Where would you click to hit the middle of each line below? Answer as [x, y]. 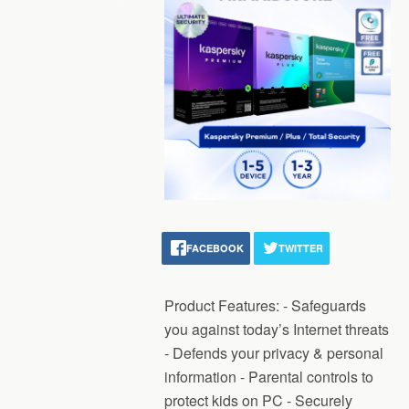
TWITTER [301, 248]
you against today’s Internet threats [277, 329]
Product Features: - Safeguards [265, 305]
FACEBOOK [215, 248]
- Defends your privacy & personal [274, 353]
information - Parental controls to [269, 377]
